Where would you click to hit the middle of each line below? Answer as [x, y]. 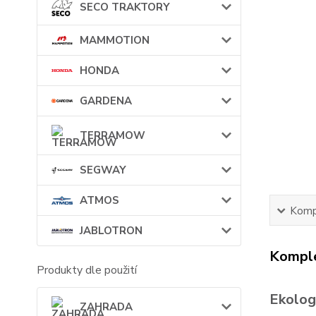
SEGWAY [103, 170]
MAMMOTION [115, 41]
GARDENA [106, 101]
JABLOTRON [111, 231]
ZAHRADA [106, 307]
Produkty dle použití [87, 271]
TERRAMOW [113, 136]
